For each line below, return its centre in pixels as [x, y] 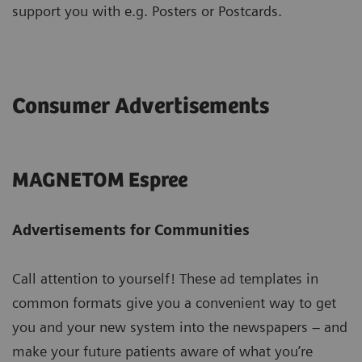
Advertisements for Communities [131, 230]
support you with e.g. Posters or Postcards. [147, 11]
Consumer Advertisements [141, 107]
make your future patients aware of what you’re [162, 351]
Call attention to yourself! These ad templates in [165, 279]
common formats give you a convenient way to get [174, 303]
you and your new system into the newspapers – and [180, 327]
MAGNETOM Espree [100, 181]
